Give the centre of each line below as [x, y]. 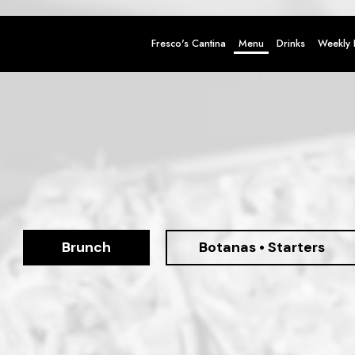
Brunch [86, 247]
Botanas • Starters [261, 247]
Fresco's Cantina [189, 44]
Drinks [291, 44]
